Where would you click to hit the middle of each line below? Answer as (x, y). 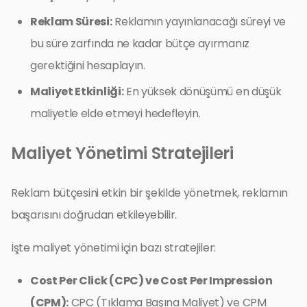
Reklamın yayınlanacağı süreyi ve (199, 21)
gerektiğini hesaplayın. (88, 65)
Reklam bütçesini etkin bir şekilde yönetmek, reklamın (150, 193)
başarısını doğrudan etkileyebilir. (94, 214)
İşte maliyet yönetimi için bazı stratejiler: (113, 247)
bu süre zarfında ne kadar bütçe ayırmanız (140, 43)
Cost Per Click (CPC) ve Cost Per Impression (151, 280)
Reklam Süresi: (71, 21)
